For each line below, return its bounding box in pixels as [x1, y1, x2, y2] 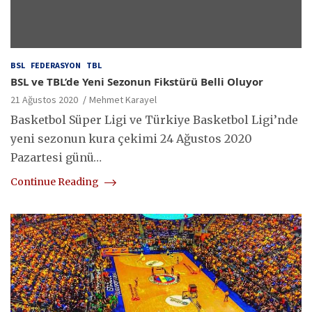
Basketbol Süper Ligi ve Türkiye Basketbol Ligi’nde [10, 113, 298, 127]
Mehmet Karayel [89, 93, 157, 107]
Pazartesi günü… [10, 150, 102, 165]
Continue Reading [10, 175, 101, 189]
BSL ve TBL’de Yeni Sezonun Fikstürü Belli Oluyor [10, 75, 263, 89]
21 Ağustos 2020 [10, 93, 78, 107]
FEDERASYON [31, 60, 81, 71]
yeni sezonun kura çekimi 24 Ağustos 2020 [10, 132, 252, 146]
